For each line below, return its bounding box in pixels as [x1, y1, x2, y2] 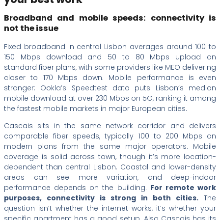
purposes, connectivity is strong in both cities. [4, 192, 198, 203]
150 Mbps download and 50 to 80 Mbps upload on [4, 52, 216, 62]
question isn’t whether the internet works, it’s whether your [4, 203, 216, 213]
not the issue [4, 23, 58, 34]
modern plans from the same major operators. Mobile [4, 141, 216, 151]
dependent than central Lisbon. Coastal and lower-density [4, 162, 216, 172]
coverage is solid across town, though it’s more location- [4, 151, 216, 162]
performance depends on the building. [4, 182, 150, 192]
